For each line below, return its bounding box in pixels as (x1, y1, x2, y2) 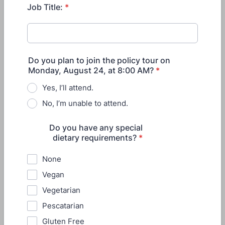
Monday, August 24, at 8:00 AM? (28, 65, 154, 75)
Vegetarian (42, 185, 80, 195)
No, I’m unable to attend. (42, 98, 128, 108)
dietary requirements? (53, 133, 137, 143)
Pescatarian (42, 201, 84, 210)
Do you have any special (49, 123, 143, 133)
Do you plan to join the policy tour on (28, 55, 170, 65)
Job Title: (27, 2, 63, 12)
